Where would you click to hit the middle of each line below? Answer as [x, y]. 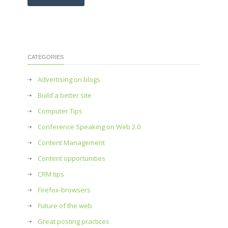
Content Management [71, 142]
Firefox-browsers [64, 190]
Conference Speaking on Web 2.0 [89, 127]
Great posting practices [74, 221]
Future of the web [65, 206]
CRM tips [51, 174]
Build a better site [65, 95]
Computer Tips [60, 111]
